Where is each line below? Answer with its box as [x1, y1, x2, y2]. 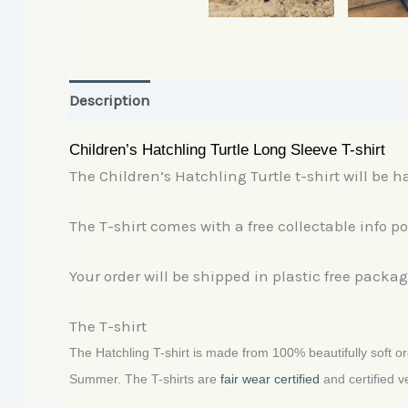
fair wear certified [220, 372, 320, 387]
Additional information [169, 91, 331, 110]
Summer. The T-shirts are [69, 372, 220, 387]
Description [69, 91, 150, 110]
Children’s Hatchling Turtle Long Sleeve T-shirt [69, 140, 385, 158]
